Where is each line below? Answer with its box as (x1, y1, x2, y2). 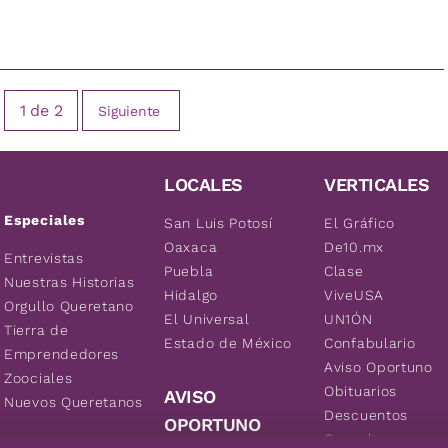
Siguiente (98, 102, 161, 119)
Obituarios (324, 383, 397, 399)
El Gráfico (324, 215, 395, 231)
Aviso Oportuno (324, 359, 433, 375)
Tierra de (4, 322, 69, 338)
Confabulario (324, 335, 416, 351)
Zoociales (4, 370, 73, 386)
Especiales (4, 212, 85, 228)
